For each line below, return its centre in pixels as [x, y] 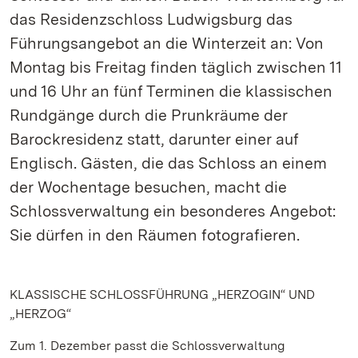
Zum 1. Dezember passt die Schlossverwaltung [147, 346]
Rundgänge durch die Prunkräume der [149, 115]
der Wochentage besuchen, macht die [148, 187]
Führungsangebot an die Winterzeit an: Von [167, 43]
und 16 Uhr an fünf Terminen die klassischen [171, 91]
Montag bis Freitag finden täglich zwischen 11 [176, 67]
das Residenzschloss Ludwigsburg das [151, 19]
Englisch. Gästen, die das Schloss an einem [168, 163]
